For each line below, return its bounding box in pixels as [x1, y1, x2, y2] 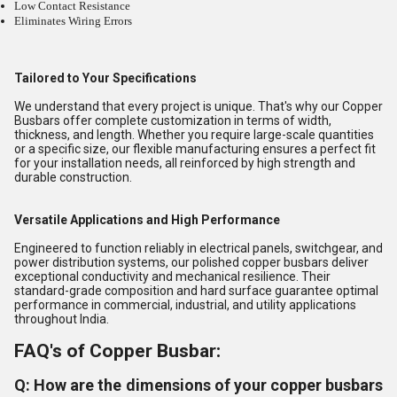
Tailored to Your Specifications [14, 71, 197, 86]
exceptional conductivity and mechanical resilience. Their [14, 269, 331, 284]
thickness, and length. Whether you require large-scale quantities [14, 128, 374, 143]
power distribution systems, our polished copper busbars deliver [14, 255, 369, 270]
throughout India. [14, 312, 109, 327]
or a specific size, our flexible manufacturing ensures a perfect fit [14, 142, 376, 157]
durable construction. [14, 170, 132, 185]
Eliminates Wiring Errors [14, 14, 132, 28]
